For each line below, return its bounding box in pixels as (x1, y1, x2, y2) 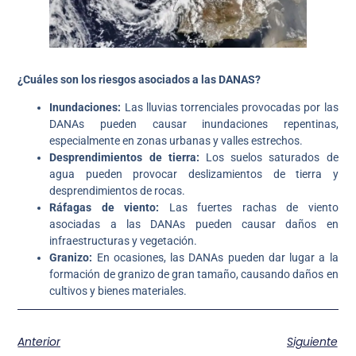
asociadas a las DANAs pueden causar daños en (49, 217, 339, 230)
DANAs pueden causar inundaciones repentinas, (49, 117, 339, 130)
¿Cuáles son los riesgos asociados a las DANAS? (17, 72, 261, 86)
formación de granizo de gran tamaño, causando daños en (49, 267, 339, 281)
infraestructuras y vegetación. (49, 234, 198, 247)
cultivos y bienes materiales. (49, 284, 188, 297)
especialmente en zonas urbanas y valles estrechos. (49, 133, 304, 147)
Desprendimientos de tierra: (49, 150, 199, 164)
